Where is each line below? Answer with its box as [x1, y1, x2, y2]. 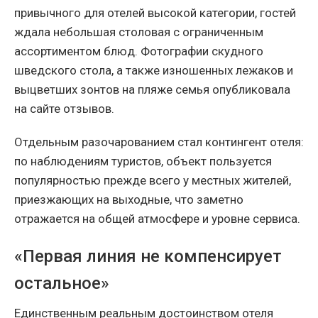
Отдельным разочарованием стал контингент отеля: [14, 134, 304, 149]
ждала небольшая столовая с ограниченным [14, 24, 263, 39]
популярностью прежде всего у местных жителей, [14, 172, 291, 187]
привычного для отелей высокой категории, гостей [14, 5, 296, 20]
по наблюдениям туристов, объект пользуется [14, 153, 272, 168]
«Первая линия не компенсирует [14, 246, 282, 266]
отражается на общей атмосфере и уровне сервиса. [14, 211, 300, 226]
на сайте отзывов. [14, 101, 114, 116]
